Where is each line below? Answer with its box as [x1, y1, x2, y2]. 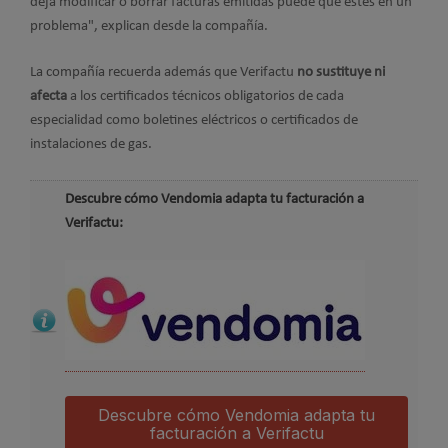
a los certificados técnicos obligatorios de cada [67, 89, 344, 105]
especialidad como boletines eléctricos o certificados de [30, 113, 358, 129]
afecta [30, 89, 67, 105]
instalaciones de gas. [30, 137, 152, 153]
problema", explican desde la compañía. [30, 18, 268, 34]
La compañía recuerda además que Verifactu [30, 65, 297, 81]
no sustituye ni [297, 65, 385, 81]
